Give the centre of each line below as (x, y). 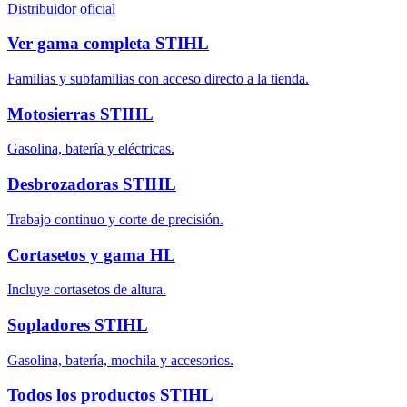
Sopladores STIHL (78, 324)
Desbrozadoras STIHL (92, 184)
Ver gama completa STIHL (108, 44)
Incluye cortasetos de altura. (87, 290)
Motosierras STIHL (80, 114)
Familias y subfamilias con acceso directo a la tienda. (158, 78)
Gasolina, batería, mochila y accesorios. (120, 360)
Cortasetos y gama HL (91, 254)
